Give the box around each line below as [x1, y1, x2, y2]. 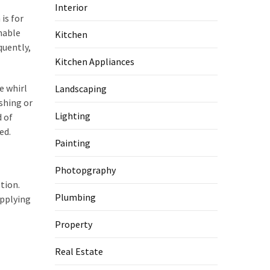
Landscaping [55, 83, 107, 95]
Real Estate [55, 245, 103, 258]
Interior [55, 1, 87, 14]
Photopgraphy [55, 164, 116, 177]
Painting [55, 137, 90, 149]
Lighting [55, 110, 90, 122]
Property [55, 218, 92, 231]
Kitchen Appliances [55, 55, 134, 68]
